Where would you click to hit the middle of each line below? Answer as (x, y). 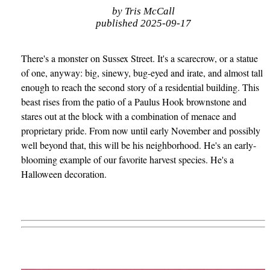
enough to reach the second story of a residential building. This (140, 87)
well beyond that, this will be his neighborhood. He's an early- (139, 145)
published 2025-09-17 (143, 23)
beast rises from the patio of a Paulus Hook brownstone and (134, 101)
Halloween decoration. (64, 174)
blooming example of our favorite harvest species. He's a (128, 159)
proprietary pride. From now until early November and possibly (141, 130)
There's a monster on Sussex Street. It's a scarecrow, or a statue (140, 58)
